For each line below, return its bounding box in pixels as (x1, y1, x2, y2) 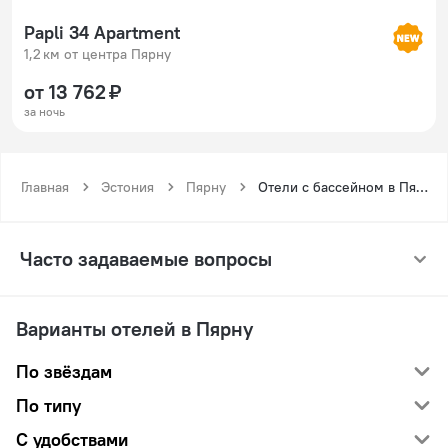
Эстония (101, 178, 154, 196)
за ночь (24, 104, 65, 119)
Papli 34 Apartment (24, 21, 180, 44)
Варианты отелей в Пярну (16, 316, 253, 341)
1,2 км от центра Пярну (24, 45, 171, 63)
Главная (21, 178, 69, 196)
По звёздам (16, 360, 112, 383)
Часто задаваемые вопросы (20, 246, 272, 271)
